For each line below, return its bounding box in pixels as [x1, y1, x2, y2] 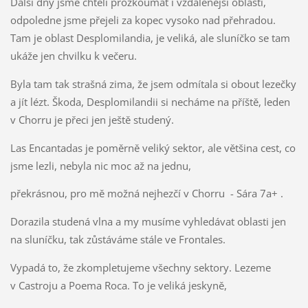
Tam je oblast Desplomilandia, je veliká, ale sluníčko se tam [10, 30, 290, 45]
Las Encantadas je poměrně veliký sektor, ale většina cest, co [10, 140, 296, 155]
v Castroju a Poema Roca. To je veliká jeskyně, [10, 278, 227, 293]
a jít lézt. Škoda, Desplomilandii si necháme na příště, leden [10, 94, 290, 109]
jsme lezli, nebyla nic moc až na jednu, [10, 158, 191, 173]
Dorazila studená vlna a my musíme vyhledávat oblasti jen [10, 214, 286, 229]
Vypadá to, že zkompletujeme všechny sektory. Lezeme [10, 261, 271, 275]
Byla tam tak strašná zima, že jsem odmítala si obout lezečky [10, 76, 296, 91]
